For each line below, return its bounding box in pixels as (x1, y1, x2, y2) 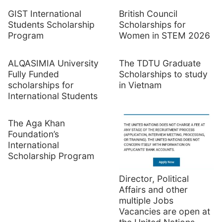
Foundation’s (8, 129, 59, 140)
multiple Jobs (119, 195, 173, 206)
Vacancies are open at (119, 206, 210, 217)
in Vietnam (119, 79, 164, 90)
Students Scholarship (8, 19, 95, 30)
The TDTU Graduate (119, 57, 201, 68)
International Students (8, 90, 100, 101)
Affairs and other (119, 184, 188, 195)
